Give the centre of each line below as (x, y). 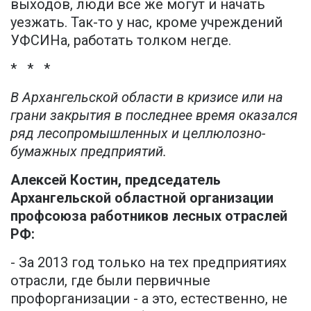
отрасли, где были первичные (110, 281)
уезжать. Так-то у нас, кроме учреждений (146, 23)
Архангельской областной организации (142, 198)
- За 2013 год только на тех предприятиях (149, 263)
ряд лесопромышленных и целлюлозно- (138, 134)
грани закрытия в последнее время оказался (154, 116)
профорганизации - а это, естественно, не (149, 299)
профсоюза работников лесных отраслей (149, 216)
